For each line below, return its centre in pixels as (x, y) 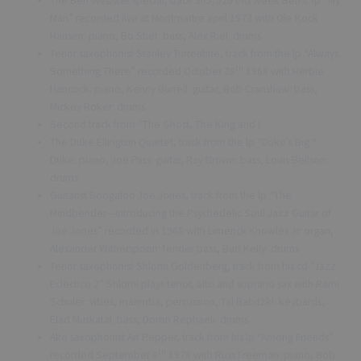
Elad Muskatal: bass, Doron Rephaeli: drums (149, 319)
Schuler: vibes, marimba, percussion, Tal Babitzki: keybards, (188, 301)
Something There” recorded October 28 (143, 71)
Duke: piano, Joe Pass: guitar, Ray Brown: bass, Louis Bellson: (189, 160)
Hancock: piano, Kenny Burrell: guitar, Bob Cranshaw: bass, (184, 89)
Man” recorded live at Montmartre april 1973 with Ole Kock (185, 18)
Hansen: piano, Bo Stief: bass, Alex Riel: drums (156, 35)
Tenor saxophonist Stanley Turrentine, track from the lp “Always (195, 53)
